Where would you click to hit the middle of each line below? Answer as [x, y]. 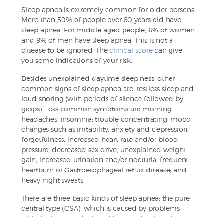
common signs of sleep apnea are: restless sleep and [108, 88]
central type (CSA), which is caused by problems [101, 208]
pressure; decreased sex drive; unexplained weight [104, 149]
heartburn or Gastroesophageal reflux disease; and [104, 170]
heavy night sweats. [53, 180]
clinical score [131, 50]
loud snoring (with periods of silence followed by [102, 99]
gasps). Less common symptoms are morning [96, 109]
